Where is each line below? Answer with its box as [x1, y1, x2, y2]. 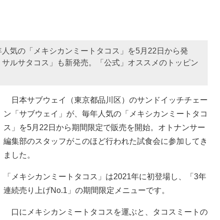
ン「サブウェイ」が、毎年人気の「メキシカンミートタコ [3, 109, 208, 118]
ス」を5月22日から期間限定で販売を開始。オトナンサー [3, 123, 205, 132]
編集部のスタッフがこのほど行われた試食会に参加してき [3, 137, 208, 145]
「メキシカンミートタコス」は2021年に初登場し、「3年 [3, 172, 206, 181]
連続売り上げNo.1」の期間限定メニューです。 [3, 186, 169, 194]
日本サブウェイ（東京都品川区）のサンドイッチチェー [3, 95, 208, 104]
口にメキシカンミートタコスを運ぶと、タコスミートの [3, 207, 208, 216]
